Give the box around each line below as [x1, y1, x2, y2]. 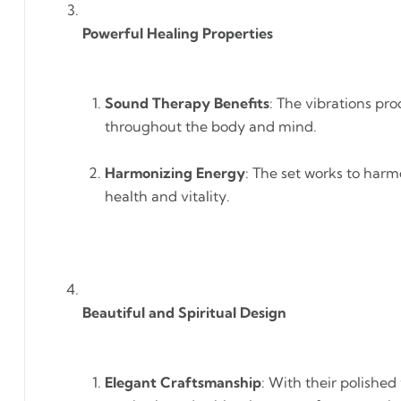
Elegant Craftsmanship [105, 373, 261, 391]
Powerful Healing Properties [82, 24, 273, 42]
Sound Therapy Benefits [105, 94, 269, 112]
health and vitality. [105, 187, 230, 205]
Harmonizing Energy [105, 164, 245, 182]
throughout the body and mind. [105, 117, 317, 135]
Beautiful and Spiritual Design [82, 303, 286, 321]
